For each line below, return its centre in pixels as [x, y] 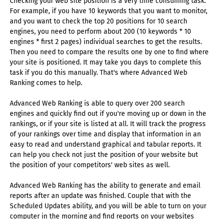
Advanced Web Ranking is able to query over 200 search [97, 104]
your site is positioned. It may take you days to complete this [106, 63]
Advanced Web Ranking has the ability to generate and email [105, 186]
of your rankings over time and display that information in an [105, 134]
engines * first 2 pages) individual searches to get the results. [106, 42]
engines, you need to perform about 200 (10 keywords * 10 [100, 32]
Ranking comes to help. [46, 83]
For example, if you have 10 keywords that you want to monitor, [109, 11]
